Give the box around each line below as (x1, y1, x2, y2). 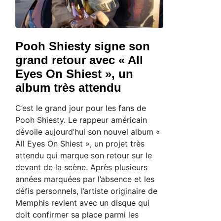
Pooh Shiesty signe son (15, 39, 150, 53)
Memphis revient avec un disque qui (15, 198, 149, 208)
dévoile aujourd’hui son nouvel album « (15, 127, 160, 137)
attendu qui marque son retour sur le (15, 150, 152, 161)
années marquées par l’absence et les (15, 174, 154, 184)
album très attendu (15, 81, 121, 95)
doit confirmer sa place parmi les (15, 210, 139, 220)
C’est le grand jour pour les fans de (15, 103, 146, 113)
